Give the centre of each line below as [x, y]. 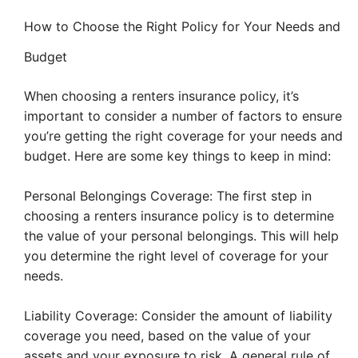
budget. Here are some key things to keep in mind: [177, 156]
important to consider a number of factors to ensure [183, 116]
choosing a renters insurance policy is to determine [179, 216]
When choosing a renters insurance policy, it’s [161, 96]
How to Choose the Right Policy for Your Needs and [182, 27]
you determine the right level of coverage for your [176, 256]
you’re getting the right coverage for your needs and [183, 136]
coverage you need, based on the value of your [167, 336]
